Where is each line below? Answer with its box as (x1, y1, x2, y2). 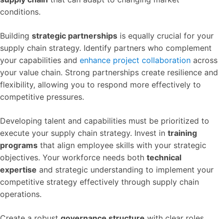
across (191, 55, 218, 65)
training (168, 128, 197, 138)
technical (147, 152, 181, 162)
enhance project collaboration (80, 55, 191, 65)
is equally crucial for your (117, 30, 214, 41)
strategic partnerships (32, 30, 117, 41)
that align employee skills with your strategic (38, 140, 206, 150)
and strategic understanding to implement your (37, 164, 214, 175)
